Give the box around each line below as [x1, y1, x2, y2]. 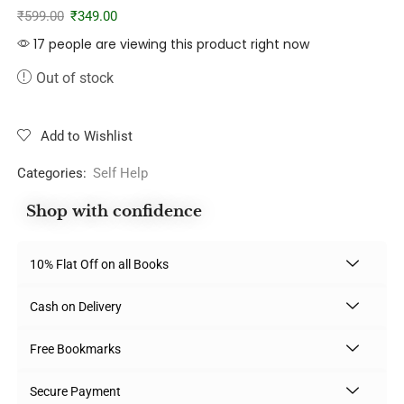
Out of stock [36, 69, 114, 87]
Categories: [17, 165, 87, 182]
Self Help [93, 165, 148, 182]
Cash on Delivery [30, 299, 122, 315]
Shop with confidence [26, 202, 202, 222]
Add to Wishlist [41, 128, 133, 145]
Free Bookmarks [30, 342, 121, 357]
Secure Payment [30, 384, 121, 399]
